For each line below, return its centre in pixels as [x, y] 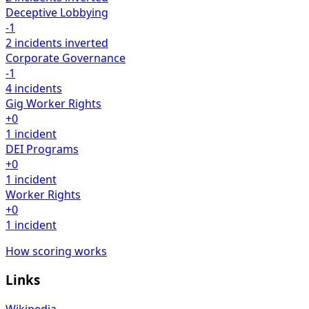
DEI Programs [42, 149]
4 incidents [34, 88]
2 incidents [34, 42]
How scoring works [56, 251]
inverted [87, 42]
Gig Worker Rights [53, 103]
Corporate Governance [66, 58]
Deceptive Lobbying [57, 12]
